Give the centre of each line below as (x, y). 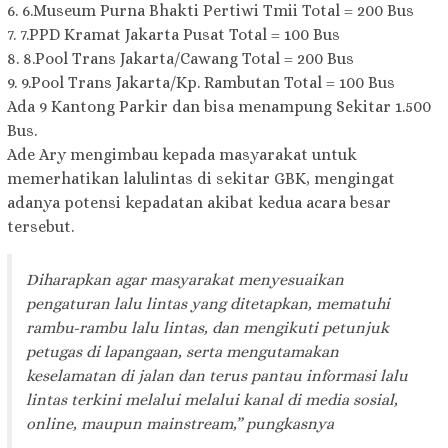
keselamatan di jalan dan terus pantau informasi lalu (217, 376)
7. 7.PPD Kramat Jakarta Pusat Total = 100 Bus (173, 35)
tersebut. (40, 227)
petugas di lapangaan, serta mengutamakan (182, 352)
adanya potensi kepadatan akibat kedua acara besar (199, 203)
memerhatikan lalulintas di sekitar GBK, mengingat (201, 179)
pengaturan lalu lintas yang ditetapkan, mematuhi (208, 304)
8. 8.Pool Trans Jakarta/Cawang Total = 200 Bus (180, 59)
